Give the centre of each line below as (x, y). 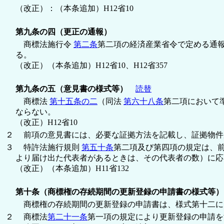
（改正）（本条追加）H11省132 (72, 168)
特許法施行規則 (48, 147)
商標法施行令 (44, 44)
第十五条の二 (73, 101)
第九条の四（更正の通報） (63, 31)
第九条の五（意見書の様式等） (71, 88)
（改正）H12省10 (46, 122)
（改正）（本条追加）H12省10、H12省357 (91, 65)
